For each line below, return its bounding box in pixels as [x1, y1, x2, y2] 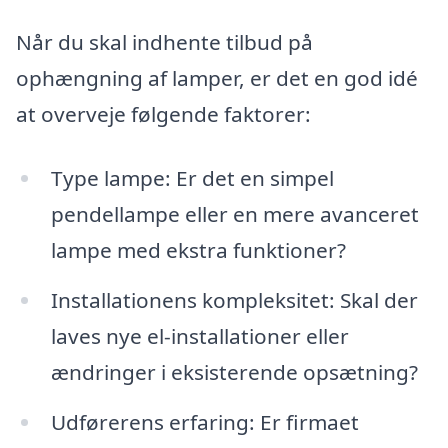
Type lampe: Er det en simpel [50, 163, 334, 192]
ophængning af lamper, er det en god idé [16, 64, 418, 93]
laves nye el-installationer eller [50, 321, 349, 350]
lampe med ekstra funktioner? [50, 235, 346, 264]
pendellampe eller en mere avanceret [50, 199, 419, 228]
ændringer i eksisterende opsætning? [50, 357, 418, 386]
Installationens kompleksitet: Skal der [50, 285, 418, 314]
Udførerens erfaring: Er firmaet [50, 407, 359, 436]
